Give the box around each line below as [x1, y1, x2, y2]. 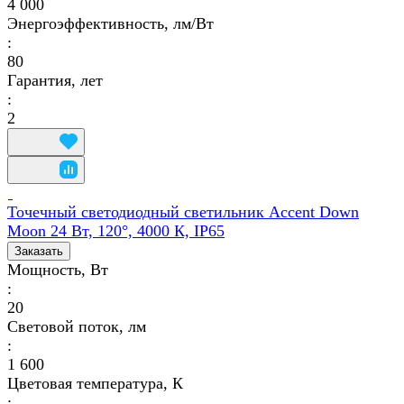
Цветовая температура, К [7, 373, 183, 392]
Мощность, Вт [7, 260, 108, 279]
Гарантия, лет [7, 70, 103, 89]
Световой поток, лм [7, 317, 146, 335]
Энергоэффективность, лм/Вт [7, 14, 214, 32]
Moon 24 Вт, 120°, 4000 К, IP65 [7, 221, 225, 240]
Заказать [14, 243, 63, 258]
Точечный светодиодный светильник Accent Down [7, 202, 359, 221]
